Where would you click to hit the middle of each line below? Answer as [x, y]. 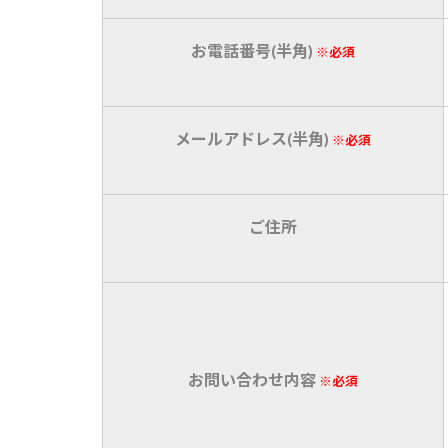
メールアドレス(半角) [253, 138]
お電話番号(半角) [253, 50]
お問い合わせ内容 [253, 379]
